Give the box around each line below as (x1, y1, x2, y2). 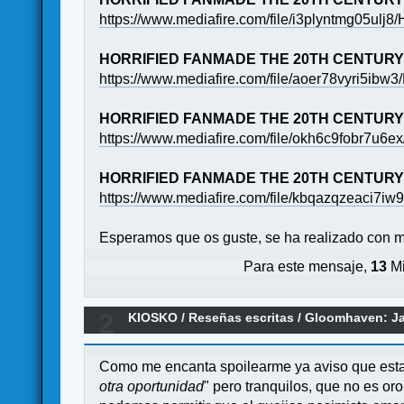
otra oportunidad (99, 378, 205, 394)
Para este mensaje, (243, 259, 372, 275)
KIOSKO (128, 310, 179, 326)
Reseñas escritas (188, 310, 295, 326)
